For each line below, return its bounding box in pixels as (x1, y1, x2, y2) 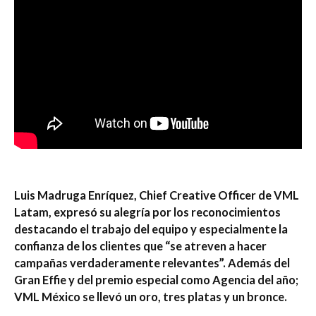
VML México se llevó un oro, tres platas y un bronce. (14, 289, 287, 303)
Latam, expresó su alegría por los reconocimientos (14, 205, 281, 219)
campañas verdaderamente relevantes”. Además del (14, 255, 290, 269)
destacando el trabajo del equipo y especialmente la (14, 221, 288, 236)
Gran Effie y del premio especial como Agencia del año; (14, 272, 298, 286)
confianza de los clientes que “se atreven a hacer (14, 238, 267, 253)
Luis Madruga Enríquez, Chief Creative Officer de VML (14, 188, 299, 202)
